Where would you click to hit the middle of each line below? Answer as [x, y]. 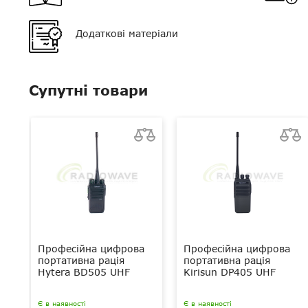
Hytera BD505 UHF [84, 272]
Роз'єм [54, 44]
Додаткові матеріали [127, 33]
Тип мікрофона [76, 15]
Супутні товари [88, 90]
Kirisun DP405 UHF [230, 272]
